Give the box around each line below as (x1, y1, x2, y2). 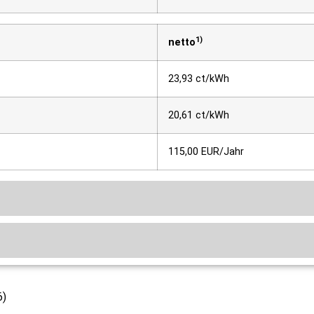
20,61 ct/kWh (168, 109, 229, 121)
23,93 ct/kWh (168, 72, 229, 85)
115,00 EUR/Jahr (168, 145, 244, 158)
